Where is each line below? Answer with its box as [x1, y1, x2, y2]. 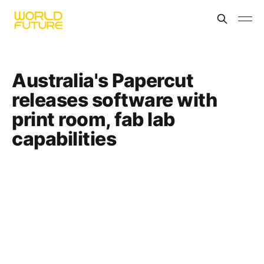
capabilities [12, 127, 117, 150]
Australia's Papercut [12, 69, 194, 92]
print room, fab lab [12, 108, 175, 131]
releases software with [12, 88, 217, 111]
